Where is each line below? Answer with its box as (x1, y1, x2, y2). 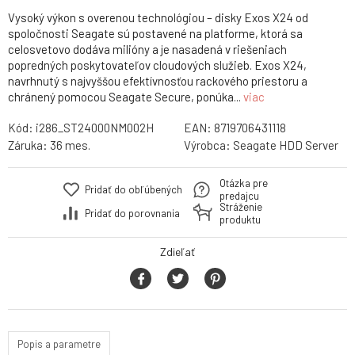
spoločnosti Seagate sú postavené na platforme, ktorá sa (8, 26, 303, 41)
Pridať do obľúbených (85, 183, 182, 197)
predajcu (219, 189, 259, 203)
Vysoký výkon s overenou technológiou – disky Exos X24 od (8, 10, 308, 25)
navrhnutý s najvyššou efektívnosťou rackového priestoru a (8, 74, 307, 89)
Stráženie (219, 200, 262, 214)
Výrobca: (183, 138, 233, 153)
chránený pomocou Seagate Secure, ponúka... (8, 90, 243, 105)
